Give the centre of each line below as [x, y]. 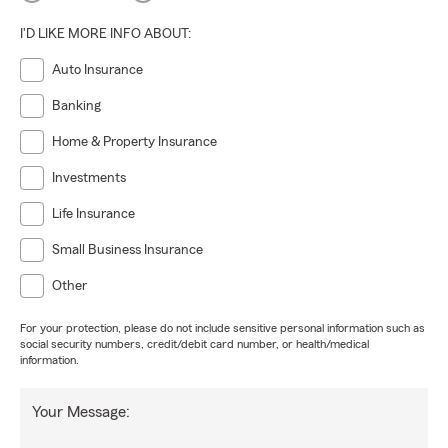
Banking [76, 106]
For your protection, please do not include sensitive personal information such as [222, 328]
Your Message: [81, 412]
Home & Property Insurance [134, 142]
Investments [89, 178]
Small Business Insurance [127, 250]
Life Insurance [93, 214]
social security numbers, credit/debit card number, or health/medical [194, 344]
